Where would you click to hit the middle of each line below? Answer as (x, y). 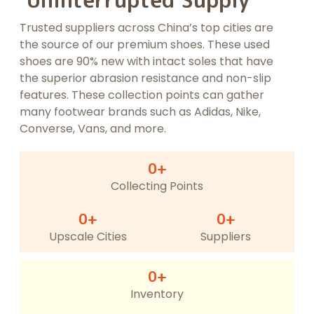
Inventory (157, 294)
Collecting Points (157, 186)
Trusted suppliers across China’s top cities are (146, 28)
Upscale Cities (88, 237)
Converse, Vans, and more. (94, 129)
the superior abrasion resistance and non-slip (145, 78)
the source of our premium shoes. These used (144, 45)
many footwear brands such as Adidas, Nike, (140, 112)
